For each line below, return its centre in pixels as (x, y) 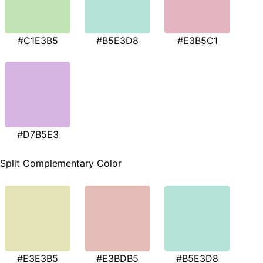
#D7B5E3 (38, 135)
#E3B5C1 (197, 41)
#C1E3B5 (38, 41)
